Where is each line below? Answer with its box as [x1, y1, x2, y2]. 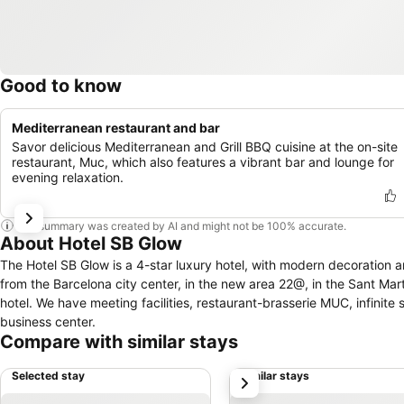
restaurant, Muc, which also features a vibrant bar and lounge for [12, 154, 394, 170]
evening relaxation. [12, 170, 124, 185]
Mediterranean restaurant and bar [12, 120, 220, 135]
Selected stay [12, 369, 85, 382]
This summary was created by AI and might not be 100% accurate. [14, 218, 346, 233]
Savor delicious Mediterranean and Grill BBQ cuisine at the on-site [12, 139, 398, 154]
